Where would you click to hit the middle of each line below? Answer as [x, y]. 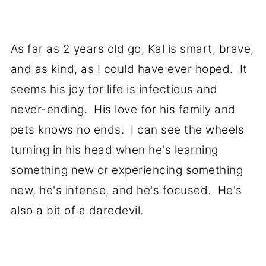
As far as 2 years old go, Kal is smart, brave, [132, 49]
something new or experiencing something [127, 170]
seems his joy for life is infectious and [114, 90]
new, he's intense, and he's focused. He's [126, 191]
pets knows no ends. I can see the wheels [127, 130]
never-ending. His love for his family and [123, 110]
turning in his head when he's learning [114, 150]
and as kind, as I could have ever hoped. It [129, 69]
